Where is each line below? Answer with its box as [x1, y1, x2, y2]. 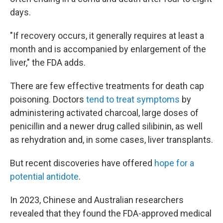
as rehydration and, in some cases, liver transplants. [10, 134, 213, 145]
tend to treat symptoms [86, 94, 180, 105]
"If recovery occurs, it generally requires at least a [10, 30, 204, 41]
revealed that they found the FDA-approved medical [10, 208, 212, 219]
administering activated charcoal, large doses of [10, 108, 199, 118]
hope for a [154, 158, 194, 168]
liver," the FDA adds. [10, 57, 86, 68]
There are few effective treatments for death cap [10, 81, 204, 91]
